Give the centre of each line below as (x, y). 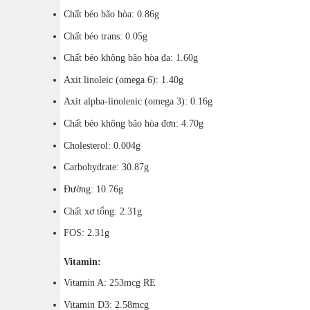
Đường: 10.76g (93, 189)
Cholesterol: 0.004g (102, 145)
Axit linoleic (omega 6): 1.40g (124, 79)
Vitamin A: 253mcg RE (110, 283)
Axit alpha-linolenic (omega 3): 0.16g (138, 101)
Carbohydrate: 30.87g (106, 167)
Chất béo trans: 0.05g (106, 36)
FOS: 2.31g (86, 233)
